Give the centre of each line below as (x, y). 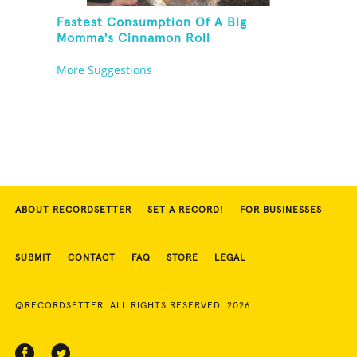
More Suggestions (105, 70)
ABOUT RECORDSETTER (73, 211)
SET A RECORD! (186, 211)
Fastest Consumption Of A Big (152, 23)
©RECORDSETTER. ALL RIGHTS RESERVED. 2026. (134, 306)
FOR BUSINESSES (281, 211)
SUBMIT (33, 259)
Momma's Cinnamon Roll (134, 39)
